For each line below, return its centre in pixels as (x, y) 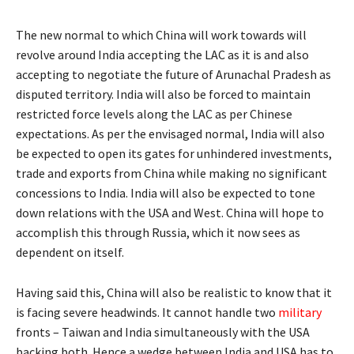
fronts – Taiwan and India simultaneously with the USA (163, 331)
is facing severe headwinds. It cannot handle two (147, 312)
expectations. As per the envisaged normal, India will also (170, 133)
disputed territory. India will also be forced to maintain (163, 94)
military (300, 312)
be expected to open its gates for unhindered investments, (174, 153)
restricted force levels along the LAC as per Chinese (154, 113)
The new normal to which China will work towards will (161, 34)
